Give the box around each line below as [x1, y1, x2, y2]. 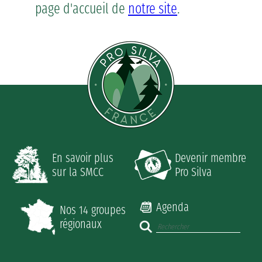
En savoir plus [52, 150, 113, 165]
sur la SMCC [52, 164, 104, 179]
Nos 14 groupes [60, 203, 126, 218]
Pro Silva [175, 164, 212, 179]
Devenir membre [175, 150, 246, 165]
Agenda [156, 199, 189, 214]
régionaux [60, 217, 102, 232]
